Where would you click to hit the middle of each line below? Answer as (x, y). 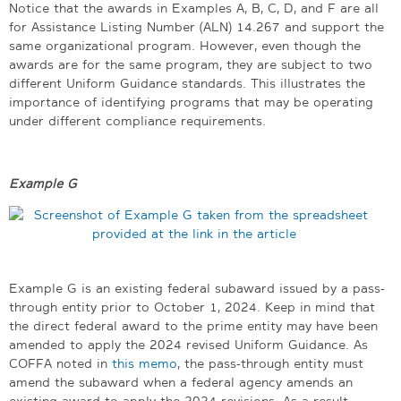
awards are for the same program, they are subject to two (191, 64)
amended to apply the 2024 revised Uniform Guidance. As (188, 344)
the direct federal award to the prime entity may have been (193, 325)
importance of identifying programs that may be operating (191, 102)
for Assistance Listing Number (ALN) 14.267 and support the (196, 26)
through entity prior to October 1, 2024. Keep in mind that (192, 307)
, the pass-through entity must (270, 363)
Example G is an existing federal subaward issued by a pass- (197, 288)
